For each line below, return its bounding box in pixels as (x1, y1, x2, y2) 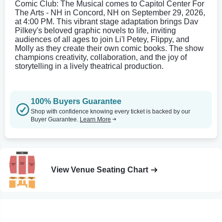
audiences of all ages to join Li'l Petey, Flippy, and (15, 35, 189, 44)
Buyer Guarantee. (31, 115, 80, 123)
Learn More (80, 115, 111, 123)
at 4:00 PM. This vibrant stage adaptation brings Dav (15, 17, 198, 26)
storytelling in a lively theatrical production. (15, 61, 164, 70)
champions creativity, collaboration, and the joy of (15, 53, 187, 61)
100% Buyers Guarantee (31, 97, 121, 106)
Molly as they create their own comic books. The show (15, 44, 204, 53)
